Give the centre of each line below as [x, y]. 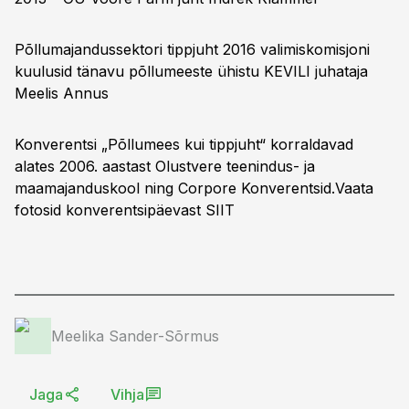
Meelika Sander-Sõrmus [135, 336]
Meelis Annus [62, 93]
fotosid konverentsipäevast [110, 210]
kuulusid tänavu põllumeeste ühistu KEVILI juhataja [191, 71]
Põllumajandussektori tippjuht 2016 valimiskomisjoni [192, 49]
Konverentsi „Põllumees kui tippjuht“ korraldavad [184, 144]
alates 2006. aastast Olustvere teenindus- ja [165, 166]
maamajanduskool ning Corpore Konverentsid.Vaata [194, 188]
